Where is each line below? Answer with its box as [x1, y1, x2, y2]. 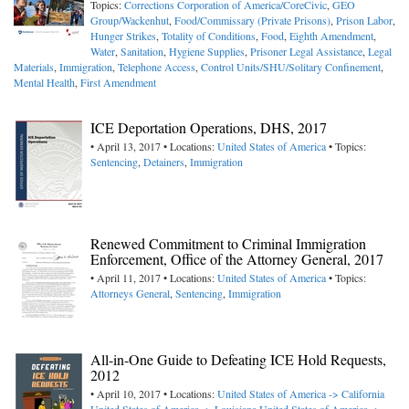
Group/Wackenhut [90, 13, 169, 28]
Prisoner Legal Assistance [250, 44, 362, 59]
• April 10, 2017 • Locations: [90, 386, 217, 402]
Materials [14, 59, 54, 75]
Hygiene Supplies [169, 44, 245, 59]
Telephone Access [118, 59, 195, 75]
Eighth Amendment [289, 28, 373, 44]
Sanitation [121, 44, 163, 59]
